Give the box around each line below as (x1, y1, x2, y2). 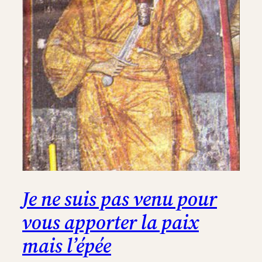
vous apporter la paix (22, 209, 199, 236)
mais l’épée (22, 232, 111, 260)
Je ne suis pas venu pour (22, 185, 217, 213)
